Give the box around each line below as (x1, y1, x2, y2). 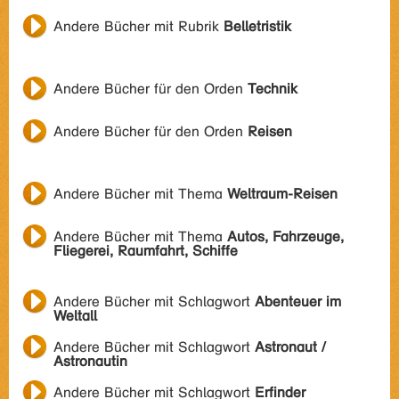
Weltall (53, 307, 97, 324)
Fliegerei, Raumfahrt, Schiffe (53, 242, 238, 259)
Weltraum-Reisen (227, 185, 338, 202)
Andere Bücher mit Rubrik (53, 18, 224, 35)
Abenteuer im (255, 293, 341, 310)
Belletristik (224, 18, 291, 35)
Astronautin (53, 353, 127, 370)
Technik (248, 80, 297, 97)
